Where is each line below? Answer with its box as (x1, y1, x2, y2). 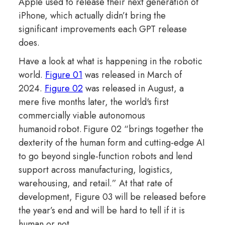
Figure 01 (45, 68, 82, 81)
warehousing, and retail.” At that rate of (18, 176, 172, 190)
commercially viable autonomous (18, 108, 145, 122)
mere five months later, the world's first (18, 95, 169, 108)
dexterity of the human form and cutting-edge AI (18, 136, 205, 149)
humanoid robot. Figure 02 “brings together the (18, 122, 203, 136)
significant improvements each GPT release (18, 22, 187, 36)
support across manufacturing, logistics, (18, 163, 173, 176)
